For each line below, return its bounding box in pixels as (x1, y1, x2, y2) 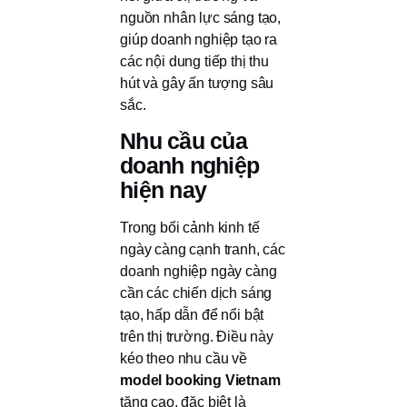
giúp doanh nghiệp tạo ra (120, 31, 278, 47)
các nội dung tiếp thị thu (120, 53, 269, 69)
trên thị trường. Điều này (120, 329, 273, 345)
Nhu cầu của (120, 128, 247, 154)
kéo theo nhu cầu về (120, 351, 247, 367)
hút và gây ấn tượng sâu (120, 74, 274, 91)
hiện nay (120, 177, 207, 203)
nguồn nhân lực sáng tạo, (120, 9, 282, 25)
